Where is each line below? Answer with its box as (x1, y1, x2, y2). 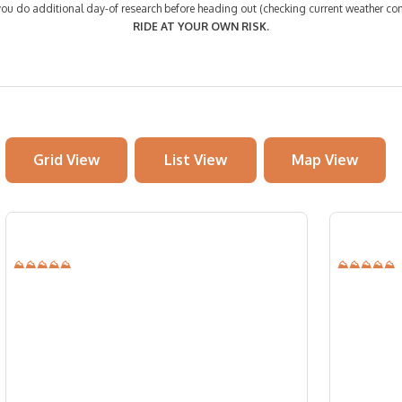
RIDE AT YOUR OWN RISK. (133, 20, 269, 33)
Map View (292, 151, 359, 169)
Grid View (33, 151, 100, 169)
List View (164, 151, 228, 169)
